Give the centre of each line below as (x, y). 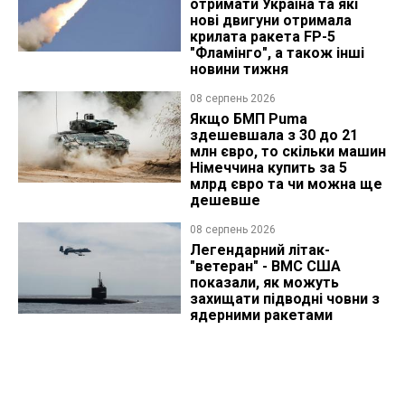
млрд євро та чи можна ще (286, 184)
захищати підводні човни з (284, 299)
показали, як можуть (264, 283)
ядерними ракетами (261, 316)
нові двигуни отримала (270, 21)
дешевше (225, 201)
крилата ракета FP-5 (262, 37)
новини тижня (239, 70)
